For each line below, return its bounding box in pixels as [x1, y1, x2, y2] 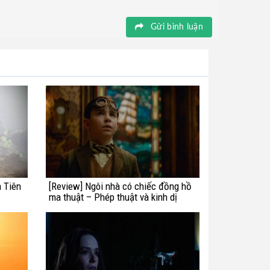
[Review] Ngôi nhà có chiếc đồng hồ [49, 180, 192, 192]
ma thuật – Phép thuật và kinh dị [49, 190, 177, 203]
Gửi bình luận [148, 22, 203, 31]
